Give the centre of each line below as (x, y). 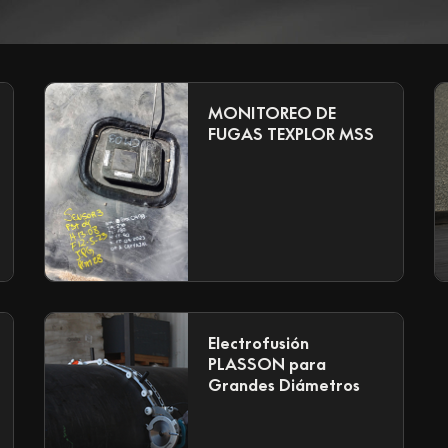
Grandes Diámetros (284, 384)
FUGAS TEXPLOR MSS (291, 133)
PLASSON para (267, 363)
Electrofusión (259, 342)
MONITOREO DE (272, 112)
